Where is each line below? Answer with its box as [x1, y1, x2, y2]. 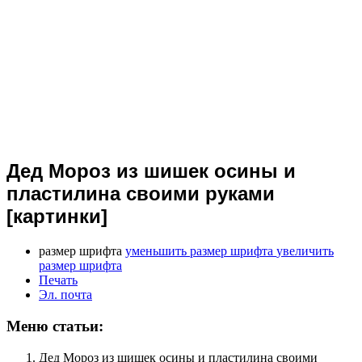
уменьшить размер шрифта [125, 244, 273, 259]
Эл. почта [39, 288, 92, 302]
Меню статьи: [6, 317, 103, 335]
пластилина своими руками [6, 183, 275, 205]
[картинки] [6, 205, 107, 228]
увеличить [276, 244, 334, 259]
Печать [39, 273, 78, 288]
